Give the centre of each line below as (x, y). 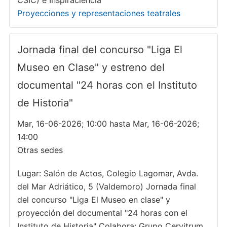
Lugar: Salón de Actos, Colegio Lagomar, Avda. (107, 173)
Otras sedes (40, 150)
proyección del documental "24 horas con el (102, 213)
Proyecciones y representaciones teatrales (99, 13)
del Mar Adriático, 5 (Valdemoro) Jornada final (106, 186)
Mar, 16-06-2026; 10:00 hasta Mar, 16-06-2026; (108, 124)
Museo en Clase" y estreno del (91, 67)
